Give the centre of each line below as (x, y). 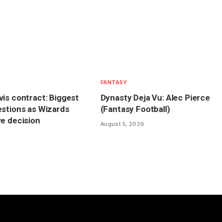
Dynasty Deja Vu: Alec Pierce (155, 98)
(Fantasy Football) (135, 109)
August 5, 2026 (122, 124)
